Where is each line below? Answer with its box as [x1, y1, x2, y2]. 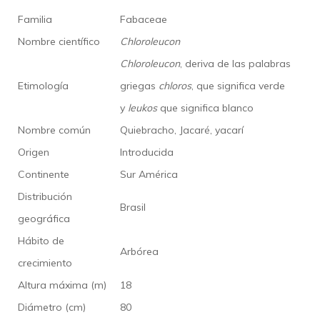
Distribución [18, 189, 72, 203]
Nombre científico [18, 34, 100, 48]
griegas [120, 79, 159, 92]
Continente [18, 167, 69, 181]
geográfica [18, 211, 70, 225]
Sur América [120, 167, 178, 181]
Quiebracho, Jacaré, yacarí [120, 123, 244, 136]
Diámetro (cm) [18, 300, 86, 314]
